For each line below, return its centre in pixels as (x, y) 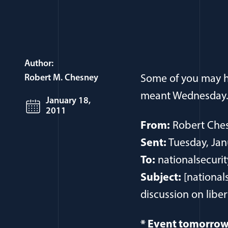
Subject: (161, 178)
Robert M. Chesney (61, 78)
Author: (39, 64)
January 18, (68, 101)
